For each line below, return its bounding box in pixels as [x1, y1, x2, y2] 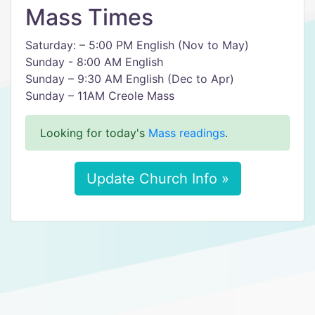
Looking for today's [40, 126, 148, 140]
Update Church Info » [86, 170, 229, 187]
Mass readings [148, 126, 225, 140]
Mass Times [25, 4, 153, 31]
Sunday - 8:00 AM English [25, 55, 163, 69]
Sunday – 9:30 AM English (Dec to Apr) [25, 72, 234, 86]
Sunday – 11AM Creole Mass [25, 89, 174, 103]
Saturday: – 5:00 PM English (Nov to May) [25, 38, 249, 52]
